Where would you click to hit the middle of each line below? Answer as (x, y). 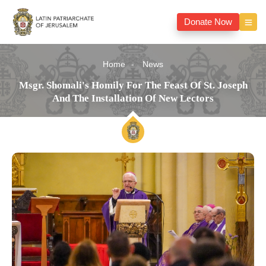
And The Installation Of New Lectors (133, 99)
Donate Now (208, 22)
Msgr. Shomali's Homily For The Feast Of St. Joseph (133, 85)
